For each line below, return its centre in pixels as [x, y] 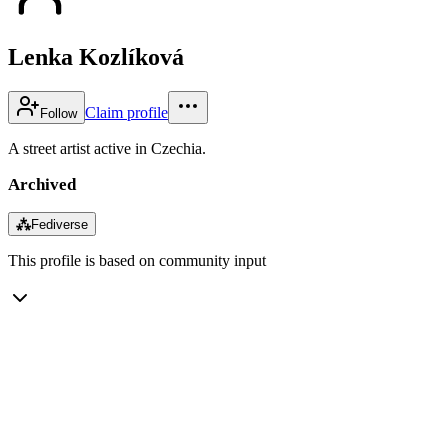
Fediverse [59, 224]
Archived [42, 184]
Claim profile [126, 112]
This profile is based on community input [137, 260]
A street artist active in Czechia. [107, 148]
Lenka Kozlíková [96, 56]
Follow [58, 113]
